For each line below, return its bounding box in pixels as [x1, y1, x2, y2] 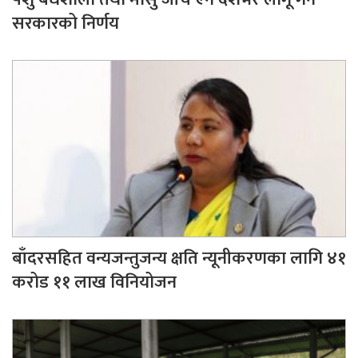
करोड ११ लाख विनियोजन [12, 268, 177, 298]
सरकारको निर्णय [12, 8, 119, 38]
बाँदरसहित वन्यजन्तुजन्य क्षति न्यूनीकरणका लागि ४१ [12, 244, 346, 274]
